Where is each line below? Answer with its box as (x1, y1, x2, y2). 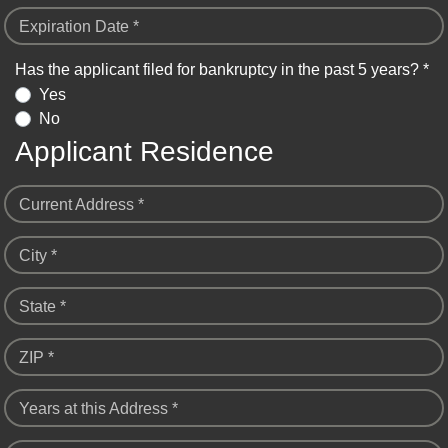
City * (19, 247, 57, 265)
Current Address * (19, 196, 144, 214)
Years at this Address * (19, 400, 178, 418)
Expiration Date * (19, 17, 139, 35)
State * (19, 298, 66, 316)
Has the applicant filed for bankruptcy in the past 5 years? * (15, 60, 429, 78)
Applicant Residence (15, 136, 274, 168)
